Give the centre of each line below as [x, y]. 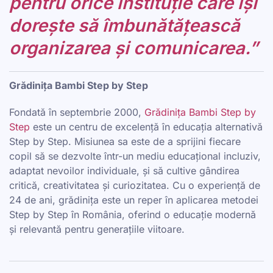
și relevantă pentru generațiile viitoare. [97, 229]
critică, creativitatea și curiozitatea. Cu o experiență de [135, 185]
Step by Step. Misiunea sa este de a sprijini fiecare [125, 141]
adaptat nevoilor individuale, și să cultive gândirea [124, 171]
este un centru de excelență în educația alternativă [146, 127]
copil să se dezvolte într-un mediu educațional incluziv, [135, 156]
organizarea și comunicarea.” [133, 48]
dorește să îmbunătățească [125, 25]
